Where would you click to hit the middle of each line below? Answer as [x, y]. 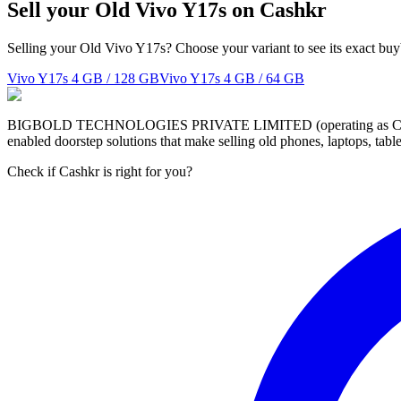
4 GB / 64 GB [264, 78]
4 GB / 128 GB [115, 78]
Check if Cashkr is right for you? [100, 171]
